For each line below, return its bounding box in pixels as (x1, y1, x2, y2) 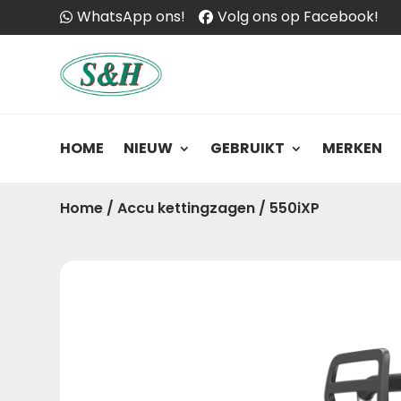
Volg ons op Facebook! (218, 6, 380, 27)
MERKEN (322, 138, 383, 158)
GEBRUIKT (210, 138, 286, 158)
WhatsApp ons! (77, 6, 186, 27)
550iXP (269, 198, 320, 218)
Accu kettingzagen (117, 198, 256, 218)
